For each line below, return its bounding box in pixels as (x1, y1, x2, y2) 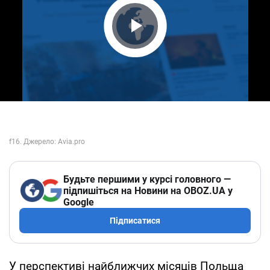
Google (63, 196, 94, 208)
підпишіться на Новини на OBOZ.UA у (63, 184, 233, 196)
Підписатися (110, 215, 160, 225)
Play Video (112, 36, 225, 61)
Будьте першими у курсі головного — (63, 173, 231, 185)
